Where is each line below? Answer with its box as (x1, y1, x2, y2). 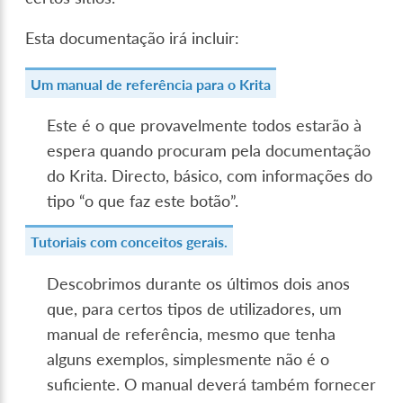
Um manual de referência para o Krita (31, 75, 272, 93)
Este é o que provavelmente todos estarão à (47, 116, 363, 136)
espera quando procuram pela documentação (47, 141, 372, 161)
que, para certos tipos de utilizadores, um (47, 300, 343, 319)
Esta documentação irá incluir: (25, 29, 240, 49)
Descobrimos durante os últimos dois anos (47, 274, 351, 294)
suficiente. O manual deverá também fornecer (47, 375, 377, 395)
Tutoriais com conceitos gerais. (31, 233, 228, 251)
